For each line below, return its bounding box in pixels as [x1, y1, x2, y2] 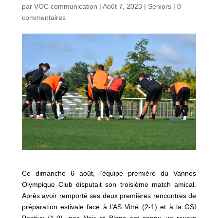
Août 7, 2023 [102, 2, 142, 11]
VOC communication [34, 2, 97, 11]
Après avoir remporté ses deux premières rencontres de [21, 191, 197, 200]
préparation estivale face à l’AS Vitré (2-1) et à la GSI [21, 202, 197, 211]
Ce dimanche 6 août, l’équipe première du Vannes [21, 169, 197, 177]
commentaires [21, 14, 66, 22]
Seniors [147, 2, 171, 11]
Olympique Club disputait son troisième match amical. [21, 180, 197, 188]
